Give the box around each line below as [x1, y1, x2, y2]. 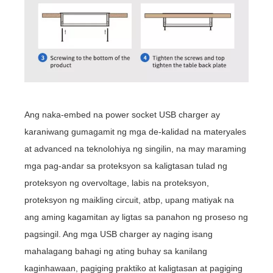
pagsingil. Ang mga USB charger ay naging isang [24, 229, 213, 239]
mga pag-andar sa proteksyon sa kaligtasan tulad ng [24, 161, 228, 171]
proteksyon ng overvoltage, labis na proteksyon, [24, 178, 210, 188]
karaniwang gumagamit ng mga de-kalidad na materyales [24, 127, 247, 137]
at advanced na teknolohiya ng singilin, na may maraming [24, 144, 247, 154]
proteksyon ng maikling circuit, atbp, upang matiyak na [24, 195, 235, 205]
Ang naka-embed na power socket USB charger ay [24, 110, 221, 120]
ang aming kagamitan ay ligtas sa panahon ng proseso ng [24, 212, 249, 222]
